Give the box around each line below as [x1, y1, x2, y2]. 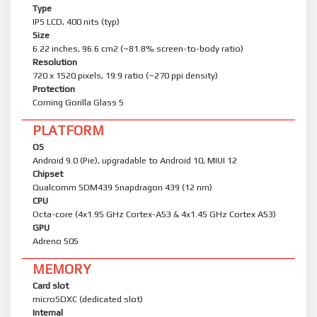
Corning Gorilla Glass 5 [33, 97, 124, 108]
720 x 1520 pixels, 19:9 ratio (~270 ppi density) [33, 70, 218, 81]
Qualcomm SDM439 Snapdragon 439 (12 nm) [33, 182, 212, 193]
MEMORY [33, 261, 91, 277]
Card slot [33, 280, 69, 292]
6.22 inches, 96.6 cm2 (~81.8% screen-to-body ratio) [33, 43, 243, 54]
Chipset [33, 168, 63, 180]
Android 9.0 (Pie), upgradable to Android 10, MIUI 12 [33, 155, 237, 166]
